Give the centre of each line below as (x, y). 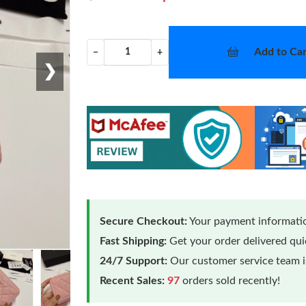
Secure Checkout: (144, 221)
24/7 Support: (134, 261)
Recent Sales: (133, 280)
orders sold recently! (230, 280)
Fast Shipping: (134, 241)
